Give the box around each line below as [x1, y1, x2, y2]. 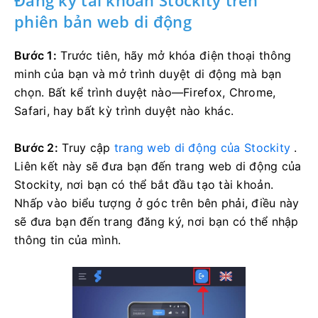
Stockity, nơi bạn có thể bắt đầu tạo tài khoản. [14, 177, 274, 192]
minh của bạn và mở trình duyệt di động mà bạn [14, 66, 282, 81]
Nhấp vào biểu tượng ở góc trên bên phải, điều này [14, 195, 300, 210]
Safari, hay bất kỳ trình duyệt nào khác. [14, 103, 234, 118]
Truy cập [57, 140, 114, 155]
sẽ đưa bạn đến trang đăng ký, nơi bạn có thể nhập [14, 214, 299, 229]
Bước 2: [14, 140, 58, 155]
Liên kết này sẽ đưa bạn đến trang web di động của [14, 158, 302, 173]
